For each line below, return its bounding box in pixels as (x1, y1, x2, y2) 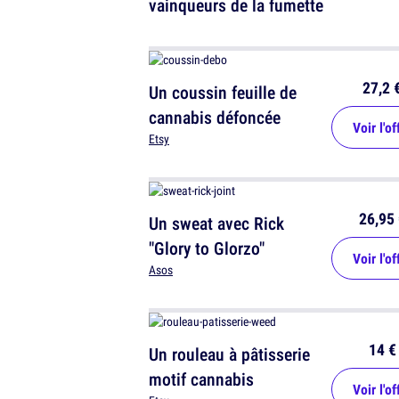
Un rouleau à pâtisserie (149, 342, 310, 367)
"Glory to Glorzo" (149, 236, 265, 261)
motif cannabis (149, 367, 254, 392)
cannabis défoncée (149, 105, 281, 130)
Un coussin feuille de (149, 80, 297, 105)
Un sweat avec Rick (149, 211, 284, 236)
